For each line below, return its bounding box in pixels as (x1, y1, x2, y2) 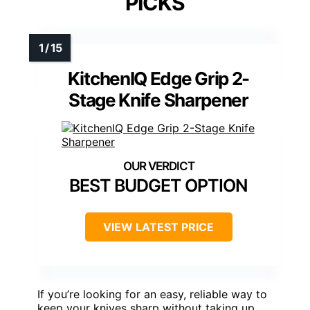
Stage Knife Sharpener (69, 89, 248, 111)
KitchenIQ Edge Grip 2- (67, 67, 250, 89)
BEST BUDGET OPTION (69, 174, 248, 196)
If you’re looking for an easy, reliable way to (37, 286, 267, 301)
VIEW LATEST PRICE (103, 219, 214, 234)
